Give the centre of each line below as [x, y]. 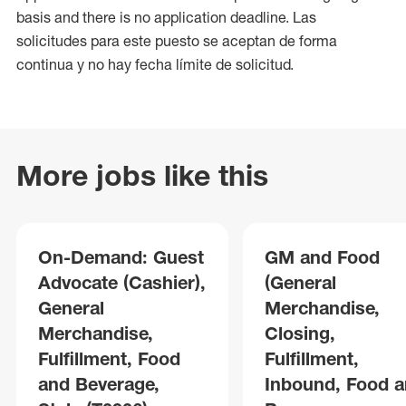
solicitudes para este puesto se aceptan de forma [177, 41]
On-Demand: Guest [121, 257]
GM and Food [322, 257]
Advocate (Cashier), [122, 282]
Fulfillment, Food [109, 358]
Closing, [300, 333]
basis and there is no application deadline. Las [166, 17]
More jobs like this [142, 175]
